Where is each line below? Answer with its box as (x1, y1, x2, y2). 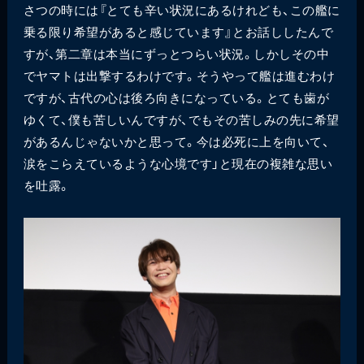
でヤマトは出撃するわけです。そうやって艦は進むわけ (23, 66, 336, 84)
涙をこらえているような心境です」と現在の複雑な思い (23, 154, 333, 171)
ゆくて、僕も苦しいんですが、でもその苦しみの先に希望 (23, 110, 340, 128)
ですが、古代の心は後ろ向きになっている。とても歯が (23, 88, 330, 106)
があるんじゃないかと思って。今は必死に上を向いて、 (23, 132, 330, 149)
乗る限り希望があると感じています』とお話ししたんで (23, 22, 334, 40)
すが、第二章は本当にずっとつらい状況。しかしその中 (23, 44, 330, 62)
